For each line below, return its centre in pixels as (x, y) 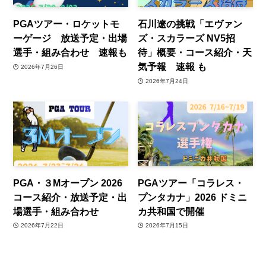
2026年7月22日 (42, 226)
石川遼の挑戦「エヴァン (190, 24)
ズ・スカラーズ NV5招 (187, 38)
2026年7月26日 (42, 66)
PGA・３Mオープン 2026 (68, 183)
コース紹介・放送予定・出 (70, 197)
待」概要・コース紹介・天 (195, 53)
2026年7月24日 (167, 81)
